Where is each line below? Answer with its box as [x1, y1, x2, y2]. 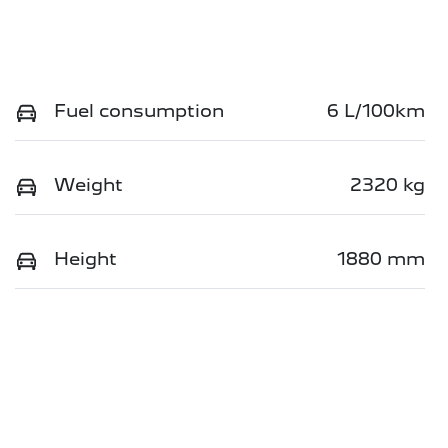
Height [54, 248, 117, 270]
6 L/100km [327, 100, 425, 122]
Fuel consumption [54, 100, 224, 122]
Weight [54, 174, 123, 196]
